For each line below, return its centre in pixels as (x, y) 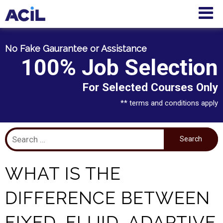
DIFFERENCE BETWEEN (108, 198)
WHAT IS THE (63, 173)
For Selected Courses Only (150, 87)
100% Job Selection (119, 67)
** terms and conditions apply (169, 103)
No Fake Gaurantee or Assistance (76, 49)
